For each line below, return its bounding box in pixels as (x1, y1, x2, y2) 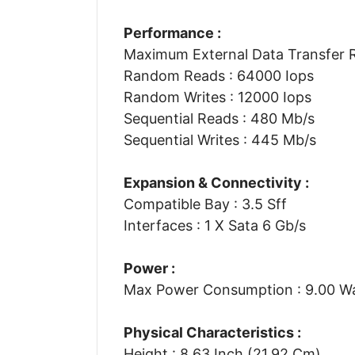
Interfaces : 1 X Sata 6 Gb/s (123, 216, 306, 234)
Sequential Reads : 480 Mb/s (123, 109, 315, 127)
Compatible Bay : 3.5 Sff (123, 195, 287, 212)
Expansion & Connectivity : (123, 174, 309, 191)
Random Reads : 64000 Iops (123, 67, 314, 84)
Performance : (123, 24, 221, 41)
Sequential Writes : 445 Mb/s (123, 131, 316, 148)
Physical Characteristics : (123, 323, 301, 341)
